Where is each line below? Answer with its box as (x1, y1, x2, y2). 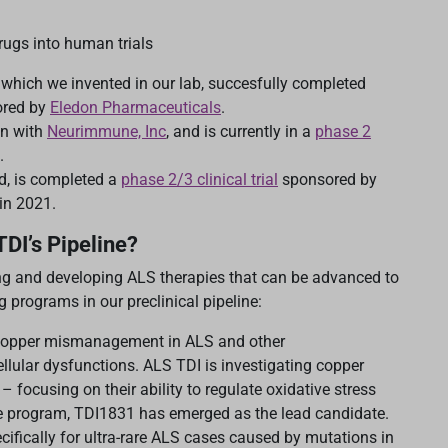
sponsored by (278, 170, 377, 190)
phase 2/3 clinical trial (121, 170, 278, 190)
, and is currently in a (166, 122, 315, 142)
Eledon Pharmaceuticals (50, 98, 221, 118)
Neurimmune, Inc (47, 122, 166, 142)
